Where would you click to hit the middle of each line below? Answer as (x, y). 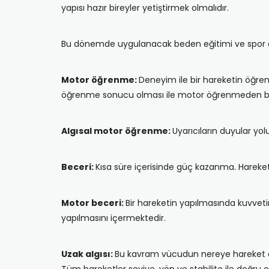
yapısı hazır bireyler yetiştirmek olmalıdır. (145, 8)
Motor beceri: (93, 203)
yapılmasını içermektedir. (113, 218)
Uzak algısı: (88, 254)
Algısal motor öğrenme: (117, 131)
